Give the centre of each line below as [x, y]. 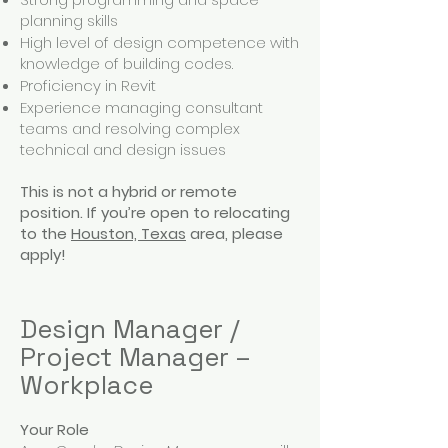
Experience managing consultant [141, 107]
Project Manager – [135, 357]
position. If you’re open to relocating [155, 212]
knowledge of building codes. [130, 63]
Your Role [54, 429]
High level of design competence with [159, 42]
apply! [43, 254]
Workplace [86, 385]
